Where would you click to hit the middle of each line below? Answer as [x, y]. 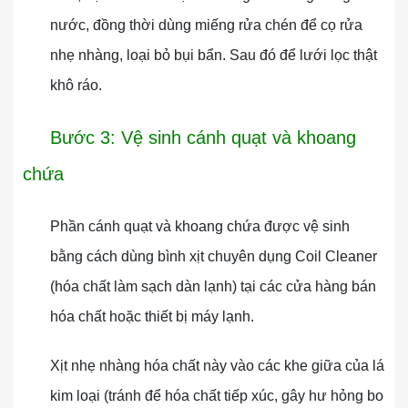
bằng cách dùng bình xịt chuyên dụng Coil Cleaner [214, 256]
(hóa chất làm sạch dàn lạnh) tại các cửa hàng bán [213, 286]
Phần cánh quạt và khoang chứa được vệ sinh [200, 226]
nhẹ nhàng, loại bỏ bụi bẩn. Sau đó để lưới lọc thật [214, 55]
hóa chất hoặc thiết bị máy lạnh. [152, 316]
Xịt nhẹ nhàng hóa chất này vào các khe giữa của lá [217, 366]
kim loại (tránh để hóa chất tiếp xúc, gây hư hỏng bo [217, 396]
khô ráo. [76, 85]
